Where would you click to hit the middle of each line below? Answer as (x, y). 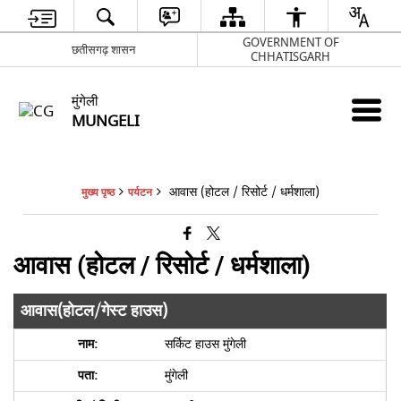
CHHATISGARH (290, 56)
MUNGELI (106, 121)
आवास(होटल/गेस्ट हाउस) (94, 311)
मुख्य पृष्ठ (98, 193)
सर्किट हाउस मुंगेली (205, 344)
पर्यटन (140, 193)
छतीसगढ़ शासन (103, 49)
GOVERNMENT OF (290, 42)
